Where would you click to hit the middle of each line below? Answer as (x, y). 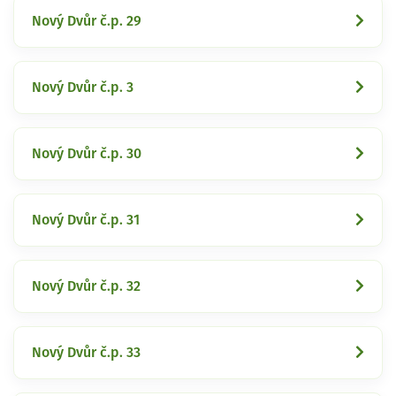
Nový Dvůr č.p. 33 (86, 352)
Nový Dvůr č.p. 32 (86, 286)
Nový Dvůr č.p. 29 (87, 21)
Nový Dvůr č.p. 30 (87, 153)
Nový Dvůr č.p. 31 (86, 220)
